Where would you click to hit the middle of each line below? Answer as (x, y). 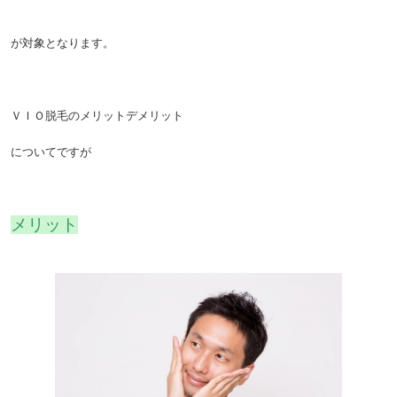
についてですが (51, 152)
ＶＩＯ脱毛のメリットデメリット (97, 115)
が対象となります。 (63, 43)
